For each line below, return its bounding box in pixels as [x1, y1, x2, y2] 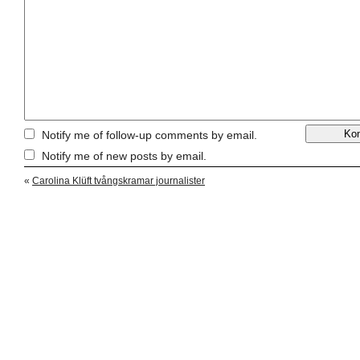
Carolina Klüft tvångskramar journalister [32, 174, 205, 186]
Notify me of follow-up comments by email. [42, 128, 257, 141]
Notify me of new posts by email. [42, 149, 207, 162]
